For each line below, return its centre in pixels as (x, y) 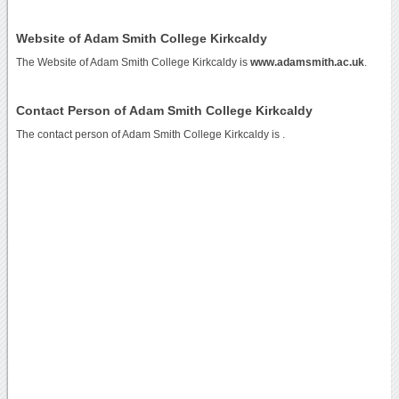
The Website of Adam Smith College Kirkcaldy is (133, 62)
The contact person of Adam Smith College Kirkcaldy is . (150, 134)
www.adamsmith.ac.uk (307, 62)
